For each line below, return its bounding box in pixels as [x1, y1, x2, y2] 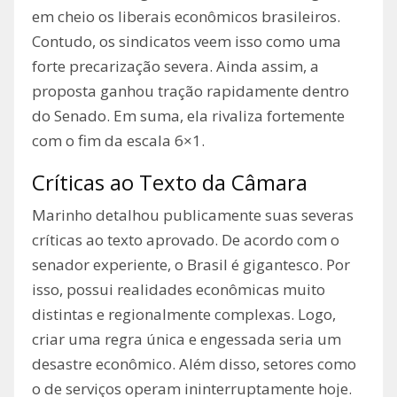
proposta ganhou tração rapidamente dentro [32, 81, 349, 102]
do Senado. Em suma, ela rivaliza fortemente [32, 105, 345, 127]
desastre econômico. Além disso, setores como [32, 354, 356, 375]
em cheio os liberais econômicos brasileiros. [32, 6, 340, 27]
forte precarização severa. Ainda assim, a [32, 56, 319, 77]
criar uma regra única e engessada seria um [32, 329, 341, 350]
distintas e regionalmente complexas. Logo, [32, 304, 336, 325]
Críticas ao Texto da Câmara [32, 167, 307, 198]
